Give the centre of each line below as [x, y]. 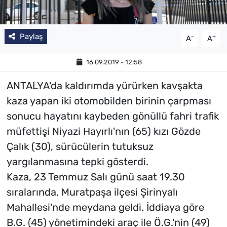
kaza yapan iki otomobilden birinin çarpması [109, 101]
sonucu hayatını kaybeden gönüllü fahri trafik [112, 116]
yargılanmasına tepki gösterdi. [77, 162]
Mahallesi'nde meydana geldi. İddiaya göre [105, 207]
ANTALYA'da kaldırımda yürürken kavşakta [104, 86]
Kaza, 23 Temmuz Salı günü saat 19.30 [96, 177]
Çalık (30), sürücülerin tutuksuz [80, 147]
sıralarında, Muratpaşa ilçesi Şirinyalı [92, 192]
